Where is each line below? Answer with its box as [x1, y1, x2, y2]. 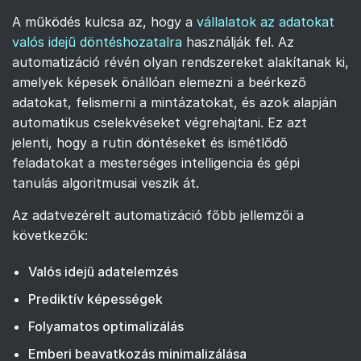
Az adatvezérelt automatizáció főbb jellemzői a [12, 206, 304, 223]
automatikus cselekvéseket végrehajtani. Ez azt [12, 114, 307, 131]
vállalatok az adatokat [197, 13, 334, 30]
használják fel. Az [182, 33, 294, 50]
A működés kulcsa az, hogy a [12, 13, 197, 30]
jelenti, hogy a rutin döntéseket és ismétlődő [12, 134, 288, 151]
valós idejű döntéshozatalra [12, 33, 182, 50]
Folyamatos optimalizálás [28, 317, 184, 334]
